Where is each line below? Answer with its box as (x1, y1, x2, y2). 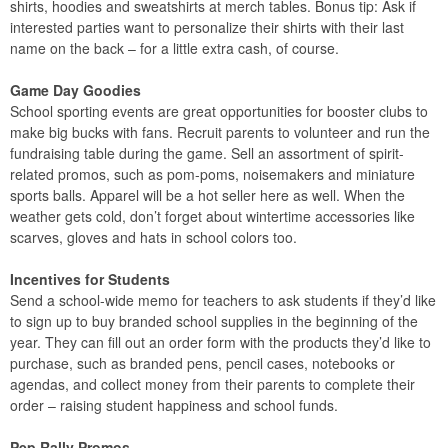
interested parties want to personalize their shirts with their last (10, 17, 404, 38)
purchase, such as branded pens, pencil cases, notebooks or (10, 353, 395, 374)
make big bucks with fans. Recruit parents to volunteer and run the (10, 122, 430, 143)
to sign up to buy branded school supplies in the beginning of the (10, 311, 418, 332)
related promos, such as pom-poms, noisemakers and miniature (10, 164, 415, 185)
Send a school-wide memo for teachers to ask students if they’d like (10, 290, 436, 311)
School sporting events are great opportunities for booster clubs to (10, 101, 428, 122)
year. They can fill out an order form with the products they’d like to (10, 332, 431, 353)
